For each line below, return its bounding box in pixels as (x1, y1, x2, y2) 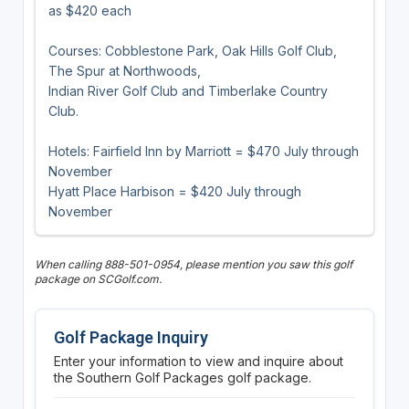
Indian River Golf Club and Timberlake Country (47, 82, 328, 99)
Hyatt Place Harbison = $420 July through (47, 183, 301, 199)
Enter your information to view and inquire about (53, 352, 343, 369)
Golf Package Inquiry (53, 327, 208, 347)
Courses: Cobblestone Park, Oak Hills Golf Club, (47, 42, 337, 58)
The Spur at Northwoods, (47, 62, 201, 79)
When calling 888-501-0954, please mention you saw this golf (34, 257, 352, 271)
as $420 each (47, 2, 131, 18)
